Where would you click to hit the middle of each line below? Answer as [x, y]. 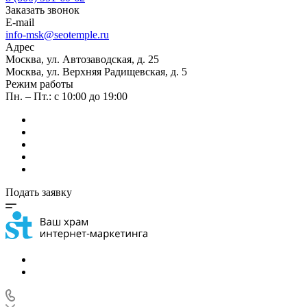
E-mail [20, 22]
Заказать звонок [42, 10]
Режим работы [39, 84]
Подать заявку [39, 192]
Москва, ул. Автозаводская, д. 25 [82, 59]
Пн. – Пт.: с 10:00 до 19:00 [66, 96]
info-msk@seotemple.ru [57, 35]
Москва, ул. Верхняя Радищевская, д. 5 [96, 72]
